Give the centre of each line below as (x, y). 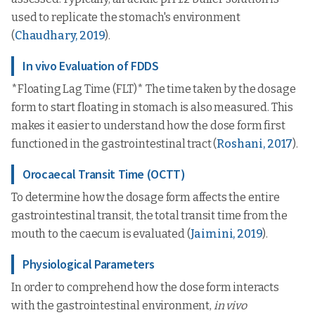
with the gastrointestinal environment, (112, 306)
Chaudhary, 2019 (60, 36)
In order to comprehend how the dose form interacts (145, 287)
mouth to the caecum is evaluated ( (101, 234)
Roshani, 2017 (255, 144)
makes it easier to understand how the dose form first (148, 126)
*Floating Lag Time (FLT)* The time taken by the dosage (154, 89)
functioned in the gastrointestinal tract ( (114, 144)
